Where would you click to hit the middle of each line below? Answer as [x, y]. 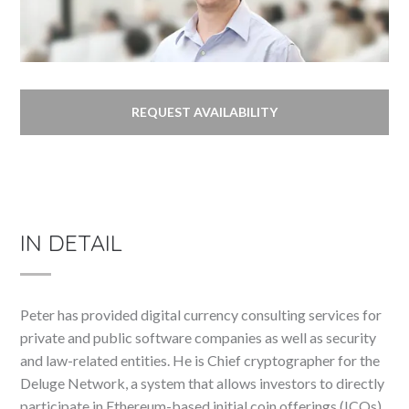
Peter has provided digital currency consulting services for [201, 315]
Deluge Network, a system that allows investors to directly [203, 383]
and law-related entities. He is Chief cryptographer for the [200, 361]
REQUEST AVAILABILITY [204, 112]
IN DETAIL [72, 243]
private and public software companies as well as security [199, 338]
